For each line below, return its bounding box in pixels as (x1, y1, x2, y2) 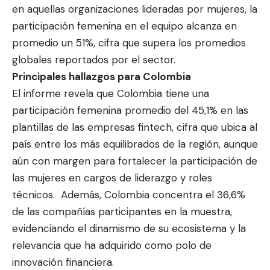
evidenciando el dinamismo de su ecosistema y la (12, 221, 246, 235)
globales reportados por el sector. (12, 52, 178, 66)
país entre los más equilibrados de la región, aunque (12, 137, 258, 151)
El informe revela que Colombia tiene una (12, 86, 209, 100)
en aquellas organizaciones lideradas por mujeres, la (12, 2, 257, 16)
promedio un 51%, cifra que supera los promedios (12, 36, 246, 49)
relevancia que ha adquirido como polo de (12, 238, 212, 252)
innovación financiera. (12, 255, 114, 269)
